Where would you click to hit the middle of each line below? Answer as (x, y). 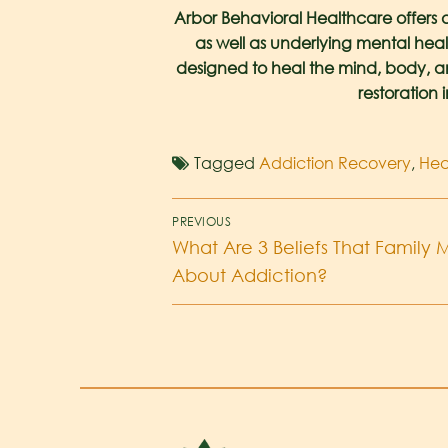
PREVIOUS (201, 222)
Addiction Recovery (335, 162)
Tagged (226, 162)
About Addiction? (250, 275)
